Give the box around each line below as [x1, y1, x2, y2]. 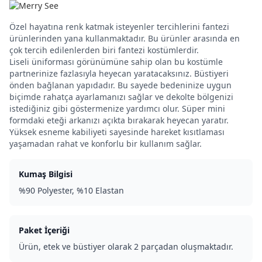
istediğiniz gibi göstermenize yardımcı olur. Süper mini [9, 103, 225, 114]
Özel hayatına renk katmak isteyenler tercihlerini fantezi [9, 21, 229, 32]
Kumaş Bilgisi [19, 168, 73, 180]
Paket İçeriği [19, 225, 70, 236]
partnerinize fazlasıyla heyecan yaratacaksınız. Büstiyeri [9, 68, 229, 79]
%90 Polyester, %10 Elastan [19, 185, 124, 196]
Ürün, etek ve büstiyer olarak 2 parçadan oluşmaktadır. [19, 241, 233, 252]
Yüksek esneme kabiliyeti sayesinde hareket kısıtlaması [9, 126, 225, 137]
